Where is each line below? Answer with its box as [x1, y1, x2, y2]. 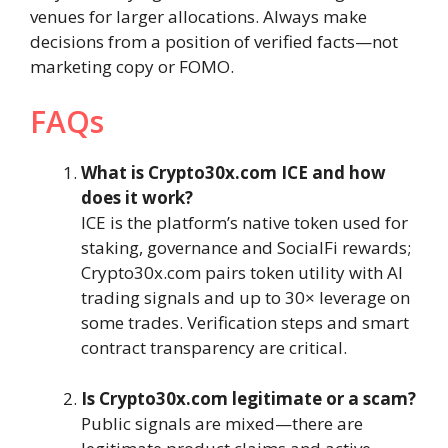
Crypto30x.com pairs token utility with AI [81, 261, 403, 285]
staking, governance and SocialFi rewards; [81, 236, 411, 260]
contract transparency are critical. [81, 336, 347, 360]
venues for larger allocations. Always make [30, 4, 367, 28]
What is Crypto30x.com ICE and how [81, 161, 386, 185]
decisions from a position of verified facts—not [30, 29, 398, 53]
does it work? [81, 186, 193, 210]
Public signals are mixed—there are [81, 411, 363, 435]
